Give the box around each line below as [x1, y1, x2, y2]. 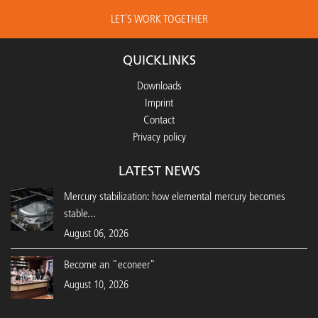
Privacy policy [132, 130, 186, 143]
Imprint [145, 96, 173, 109]
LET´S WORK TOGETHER [110, 12, 208, 26]
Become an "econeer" [64, 258, 155, 271]
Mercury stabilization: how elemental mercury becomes [64, 190, 285, 203]
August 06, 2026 [64, 227, 128, 240]
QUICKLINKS [122, 53, 196, 68]
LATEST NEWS [118, 163, 200, 179]
